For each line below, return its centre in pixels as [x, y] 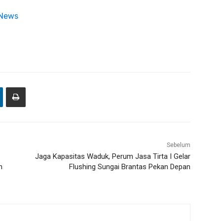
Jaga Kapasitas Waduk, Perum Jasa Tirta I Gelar [112, 157]
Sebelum [178, 145]
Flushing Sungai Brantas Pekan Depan [129, 167]
